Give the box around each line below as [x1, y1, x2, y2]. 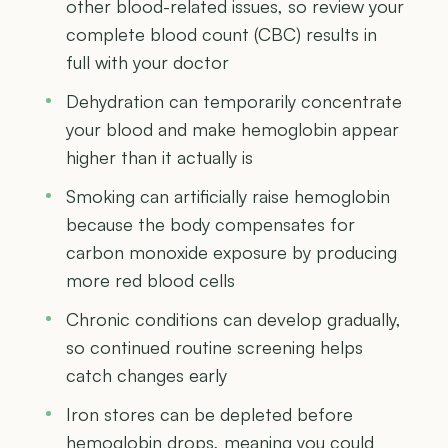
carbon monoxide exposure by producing [66, 240, 397, 263]
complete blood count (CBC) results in [66, 22, 377, 45]
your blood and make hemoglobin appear [66, 117, 399, 140]
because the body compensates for [66, 212, 355, 235]
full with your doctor [66, 50, 229, 73]
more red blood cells [66, 268, 235, 291]
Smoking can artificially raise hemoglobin [66, 184, 390, 207]
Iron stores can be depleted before [66, 402, 353, 425]
